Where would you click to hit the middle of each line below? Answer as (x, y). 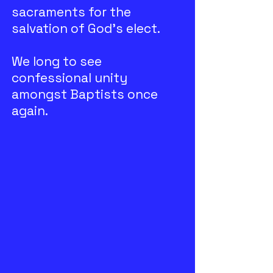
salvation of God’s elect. (86, 28)
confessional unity (69, 78)
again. (30, 111)
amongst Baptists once (85, 94)
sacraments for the (71, 12)
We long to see (57, 61)
